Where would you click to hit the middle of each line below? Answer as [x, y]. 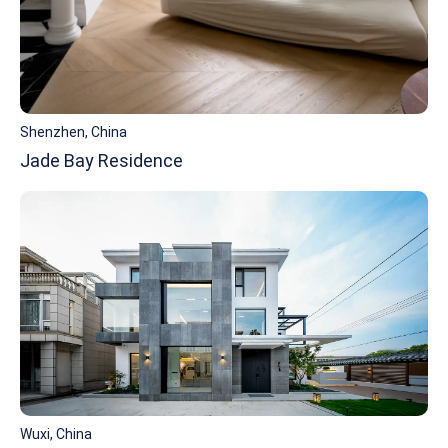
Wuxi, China [56, 434]
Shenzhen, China [73, 132]
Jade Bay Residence [101, 161]
